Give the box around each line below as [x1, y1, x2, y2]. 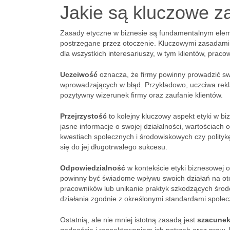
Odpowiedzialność [60, 164, 125, 172]
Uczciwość [60, 70, 98, 79]
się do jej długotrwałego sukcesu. [60, 143, 167, 151]
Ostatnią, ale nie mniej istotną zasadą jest [60, 216, 197, 224]
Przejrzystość [60, 112, 107, 120]
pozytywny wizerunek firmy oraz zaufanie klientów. [60, 91, 223, 99]
